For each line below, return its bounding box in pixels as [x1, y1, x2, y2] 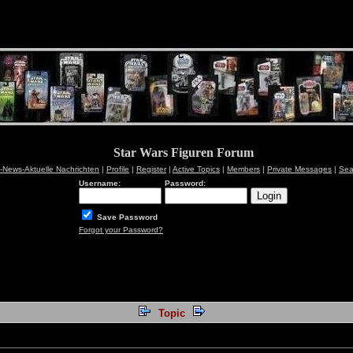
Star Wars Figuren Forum [113, 146, 254, 159]
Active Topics [173, 165, 220, 173]
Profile [106, 165, 129, 173]
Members [227, 165, 260, 173]
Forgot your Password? [79, 225, 163, 234]
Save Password [95, 213, 158, 221]
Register [136, 165, 166, 173]
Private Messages [267, 165, 332, 173]
